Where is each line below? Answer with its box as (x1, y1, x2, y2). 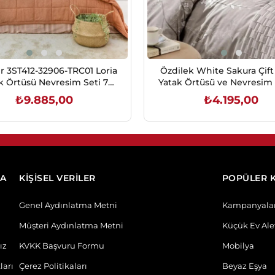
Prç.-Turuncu (16, 88, 72, 99)
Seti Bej (214, 88, 249, 99)
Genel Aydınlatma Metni (19, 200, 117, 210)
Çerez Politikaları (19, 261, 87, 271)
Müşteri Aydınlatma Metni (19, 220, 123, 230)
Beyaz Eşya (222, 261, 267, 271)
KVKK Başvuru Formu (19, 241, 104, 250)
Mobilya (222, 241, 254, 250)
